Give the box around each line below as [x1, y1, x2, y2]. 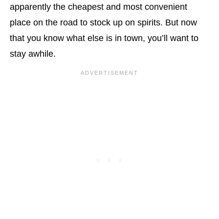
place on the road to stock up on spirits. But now [10, 18, 197, 28]
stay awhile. [10, 49, 56, 59]
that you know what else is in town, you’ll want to [10, 33, 198, 44]
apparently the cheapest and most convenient [10, 2, 187, 12]
